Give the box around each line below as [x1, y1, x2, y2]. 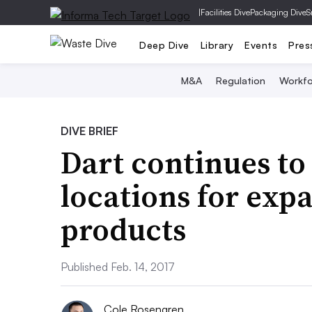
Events [244, 38, 277, 51]
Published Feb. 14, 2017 [61, 260, 175, 274]
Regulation [216, 75, 265, 86]
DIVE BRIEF [61, 124, 118, 138]
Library [200, 38, 233, 51]
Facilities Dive [201, 7, 250, 17]
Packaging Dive [250, 7, 306, 17]
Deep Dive [139, 38, 189, 51]
